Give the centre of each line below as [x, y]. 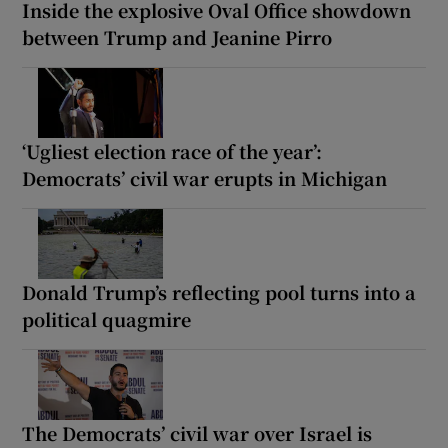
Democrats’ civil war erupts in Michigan [205, 178]
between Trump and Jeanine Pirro [177, 37]
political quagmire [107, 319]
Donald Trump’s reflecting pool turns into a [219, 292]
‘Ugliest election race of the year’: [172, 151]
